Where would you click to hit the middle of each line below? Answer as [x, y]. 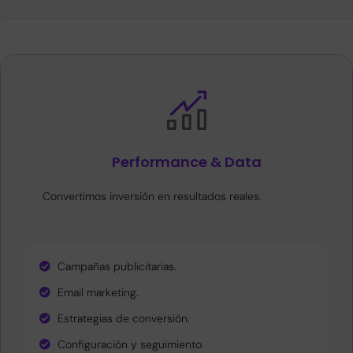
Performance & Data [186, 162]
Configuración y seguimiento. [130, 344]
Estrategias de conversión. [123, 318]
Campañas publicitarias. [117, 266]
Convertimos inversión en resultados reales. [152, 197]
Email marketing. [98, 292]
